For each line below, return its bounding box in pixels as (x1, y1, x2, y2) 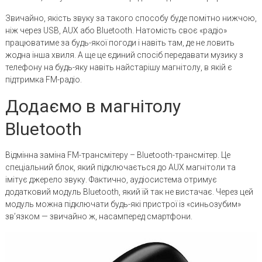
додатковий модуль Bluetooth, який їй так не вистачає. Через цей (5, 187, 253, 196)
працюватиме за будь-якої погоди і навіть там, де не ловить (5, 37, 235, 47)
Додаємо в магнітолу (5, 95, 181, 116)
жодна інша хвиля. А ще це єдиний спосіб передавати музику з (5, 50, 243, 60)
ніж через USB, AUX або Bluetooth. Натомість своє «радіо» (5, 25, 227, 35)
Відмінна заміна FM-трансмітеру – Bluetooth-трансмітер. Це (5, 150, 230, 160)
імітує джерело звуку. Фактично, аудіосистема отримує (5, 174, 217, 184)
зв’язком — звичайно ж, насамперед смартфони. (5, 211, 192, 221)
